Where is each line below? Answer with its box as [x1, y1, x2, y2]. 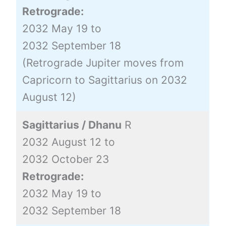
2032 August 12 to [22, 135, 115, 148]
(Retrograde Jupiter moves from [22, 56, 184, 69]
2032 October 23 [22, 152, 109, 165]
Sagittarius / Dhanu [22, 118, 122, 131]
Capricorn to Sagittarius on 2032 [22, 73, 187, 86]
